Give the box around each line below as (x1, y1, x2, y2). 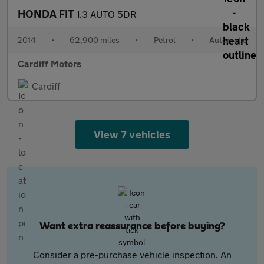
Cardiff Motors (18, 58, 81, 69)
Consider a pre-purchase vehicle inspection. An (32, 249, 232, 260)
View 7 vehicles (94, 128, 170, 141)
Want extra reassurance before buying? (39, 221, 225, 232)
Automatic (209, 35, 247, 45)
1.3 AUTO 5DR (77, 8, 136, 19)
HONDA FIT (18, 7, 77, 20)
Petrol (153, 35, 176, 45)
